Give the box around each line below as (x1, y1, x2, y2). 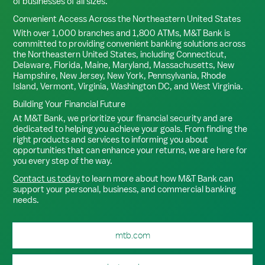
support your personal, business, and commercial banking (13, 183, 236, 195)
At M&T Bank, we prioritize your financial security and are (13, 112, 232, 124)
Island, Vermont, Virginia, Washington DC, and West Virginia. (13, 80, 243, 92)
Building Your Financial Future (13, 98, 125, 109)
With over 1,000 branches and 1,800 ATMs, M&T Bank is (13, 27, 230, 38)
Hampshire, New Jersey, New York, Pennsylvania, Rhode (13, 70, 226, 81)
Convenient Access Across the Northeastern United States (13, 13, 241, 24)
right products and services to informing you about (13, 134, 208, 145)
